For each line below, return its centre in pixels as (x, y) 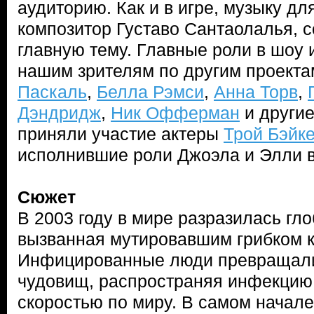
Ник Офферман (175, 113)
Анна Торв (256, 92)
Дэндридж (59, 113)
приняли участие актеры (121, 134)
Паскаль (52, 92)
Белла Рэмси (150, 92)
